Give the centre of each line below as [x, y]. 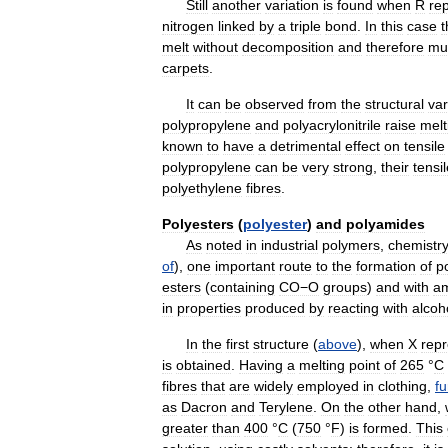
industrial [289, 244]
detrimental [305, 145]
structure [281, 343]
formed [385, 427]
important [245, 265]
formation [386, 265]
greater [185, 427]
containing [242, 286]
